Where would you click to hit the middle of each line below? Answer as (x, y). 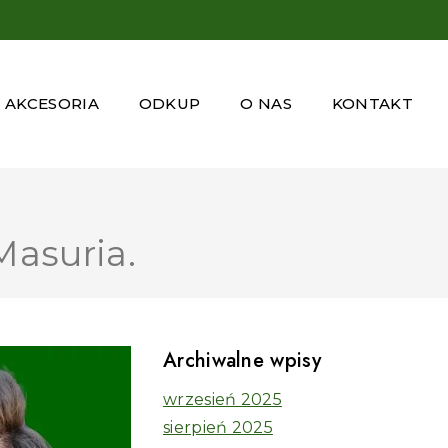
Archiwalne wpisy (242, 360)
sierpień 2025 (218, 427)
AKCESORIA (52, 103)
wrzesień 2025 (222, 399)
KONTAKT (372, 103)
